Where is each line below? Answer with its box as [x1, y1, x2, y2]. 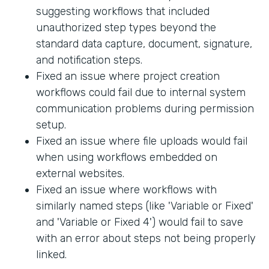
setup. [36, 118, 66, 132]
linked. [36, 248, 67, 262]
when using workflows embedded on [36, 151, 217, 165]
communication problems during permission [36, 102, 254, 116]
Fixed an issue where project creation [36, 70, 220, 83]
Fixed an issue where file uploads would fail [36, 134, 247, 148]
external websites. [36, 167, 124, 181]
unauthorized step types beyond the [36, 21, 216, 35]
